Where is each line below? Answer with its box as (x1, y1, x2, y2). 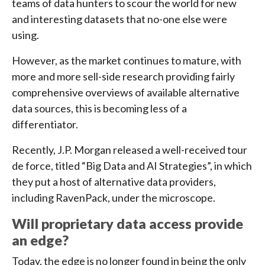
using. (12, 28, 39, 42)
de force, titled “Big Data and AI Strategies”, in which (12, 159, 252, 173)
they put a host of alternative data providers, (12, 175, 216, 189)
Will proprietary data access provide (12, 215, 243, 232)
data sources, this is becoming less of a (12, 102, 187, 115)
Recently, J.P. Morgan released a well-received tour (12, 143, 247, 157)
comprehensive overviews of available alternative (12, 86, 240, 99)
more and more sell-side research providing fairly (12, 70, 235, 83)
